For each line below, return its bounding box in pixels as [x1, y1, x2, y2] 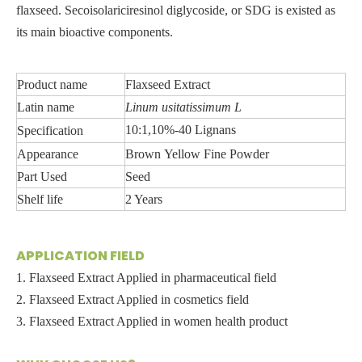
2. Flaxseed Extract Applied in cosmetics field [16, 292, 249, 306]
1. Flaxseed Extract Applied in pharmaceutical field [16, 270, 276, 284]
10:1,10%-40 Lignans [125, 122, 236, 137]
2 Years [125, 192, 162, 206]
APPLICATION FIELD [16, 246, 145, 265]
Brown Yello [125, 146, 191, 161]
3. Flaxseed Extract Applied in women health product [16, 314, 288, 328]
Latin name [17, 99, 74, 114]
